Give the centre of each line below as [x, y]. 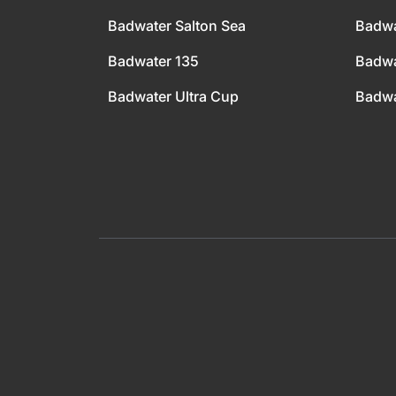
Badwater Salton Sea [177, 26]
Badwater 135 [153, 61]
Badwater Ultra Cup [173, 96]
